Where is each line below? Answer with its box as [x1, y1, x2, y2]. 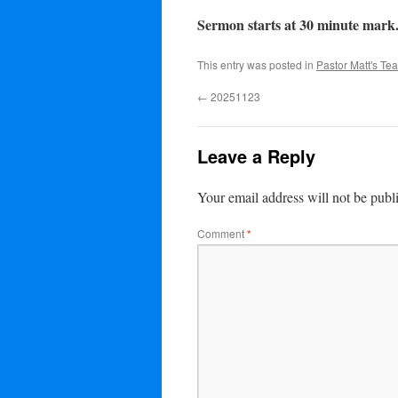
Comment [197, 226, 247, 241]
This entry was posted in [197, 57, 316, 72]
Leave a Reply [197, 143, 315, 169]
